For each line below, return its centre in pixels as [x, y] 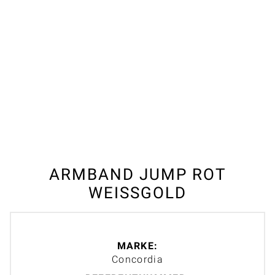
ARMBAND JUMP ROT [137, 174]
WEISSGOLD [132, 192]
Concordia [137, 259]
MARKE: [137, 246]
